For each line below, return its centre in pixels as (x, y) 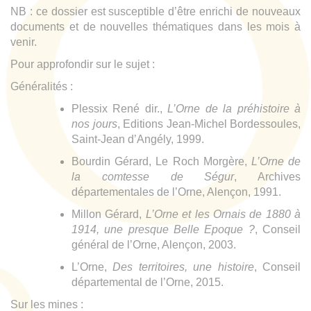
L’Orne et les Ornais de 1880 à (223, 215)
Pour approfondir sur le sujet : (84, 65)
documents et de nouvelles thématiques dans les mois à (155, 27)
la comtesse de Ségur (153, 177)
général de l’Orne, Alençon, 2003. (154, 245)
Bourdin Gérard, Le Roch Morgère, (161, 162)
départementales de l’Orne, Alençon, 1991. (176, 192)
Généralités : (42, 87)
